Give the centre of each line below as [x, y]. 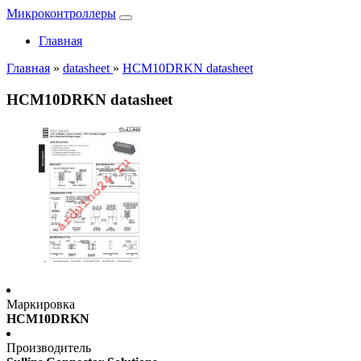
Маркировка [41, 305]
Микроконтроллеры [61, 13]
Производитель [49, 348]
